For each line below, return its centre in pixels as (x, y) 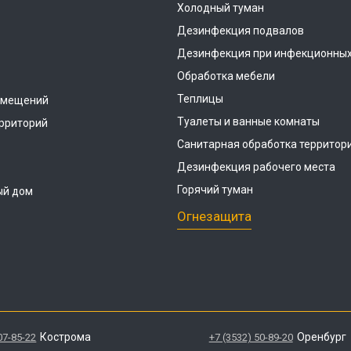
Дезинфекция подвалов (241, 31)
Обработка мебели (226, 76)
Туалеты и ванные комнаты (248, 121)
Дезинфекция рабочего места (256, 167)
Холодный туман (221, 8)
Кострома (66, 337)
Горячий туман (215, 190)
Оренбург (321, 337)
